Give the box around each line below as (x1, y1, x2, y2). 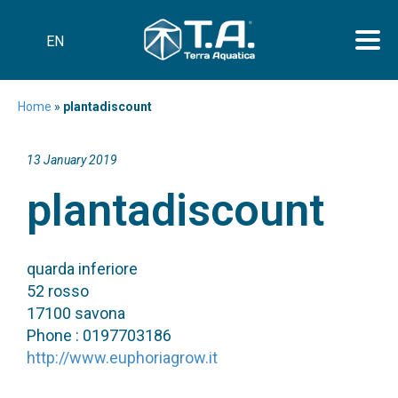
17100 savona (27, 303, 125, 322)
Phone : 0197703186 (27, 325, 171, 345)
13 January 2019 (27, 152, 117, 167)
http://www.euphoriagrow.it (27, 347, 218, 367)
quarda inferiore (27, 259, 138, 278)
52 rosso (27, 281, 89, 300)
